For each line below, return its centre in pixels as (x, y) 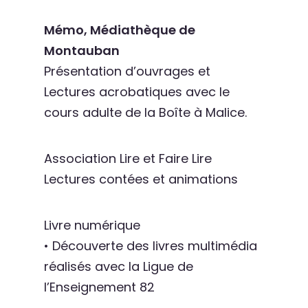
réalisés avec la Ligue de (119, 266)
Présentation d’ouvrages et (127, 71)
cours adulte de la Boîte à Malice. (145, 112)
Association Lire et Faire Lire (128, 158)
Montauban (82, 51)
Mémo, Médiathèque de (120, 30)
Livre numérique (92, 225)
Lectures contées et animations (141, 179)
